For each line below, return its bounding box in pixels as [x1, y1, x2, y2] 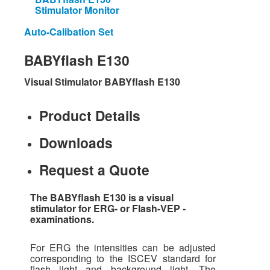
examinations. [30, 212, 94, 226]
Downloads [39, 133, 113, 152]
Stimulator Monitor [35, 3, 119, 17]
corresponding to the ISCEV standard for [30, 251, 216, 265]
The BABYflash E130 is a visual [30, 190, 174, 204]
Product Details [39, 105, 140, 125]
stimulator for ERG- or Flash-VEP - [30, 201, 186, 215]
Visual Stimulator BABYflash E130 [24, 75, 180, 89]
